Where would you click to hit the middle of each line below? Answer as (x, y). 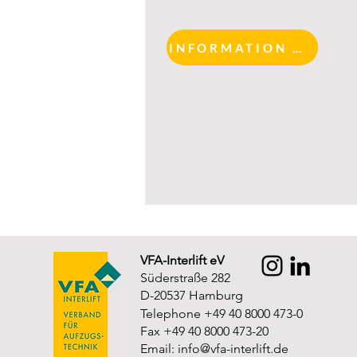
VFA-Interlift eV (182, 260)
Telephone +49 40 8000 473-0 (222, 314)
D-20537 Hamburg (192, 295)
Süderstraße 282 (185, 278)
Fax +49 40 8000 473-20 (204, 331)
